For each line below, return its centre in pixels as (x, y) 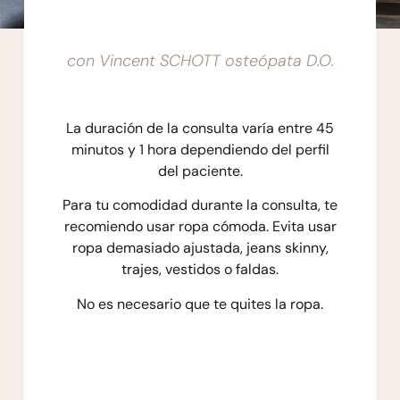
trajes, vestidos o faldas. (200, 270)
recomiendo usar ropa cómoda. (168, 227)
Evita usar (304, 227)
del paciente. (200, 171)
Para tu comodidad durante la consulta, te (200, 205)
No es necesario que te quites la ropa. (200, 304)
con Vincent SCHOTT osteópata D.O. (200, 61)
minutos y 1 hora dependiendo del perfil (200, 149)
